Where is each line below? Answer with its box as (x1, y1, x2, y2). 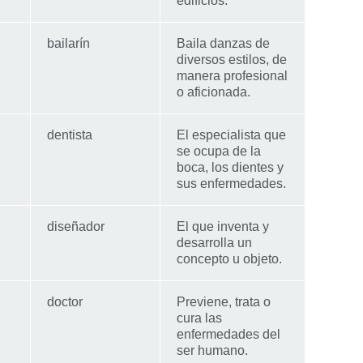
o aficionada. (177, 84, 250, 99)
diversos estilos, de (177, 52, 287, 66)
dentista (47, 127, 92, 142)
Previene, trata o (177, 294, 271, 309)
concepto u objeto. (177, 251, 282, 266)
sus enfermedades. (177, 176, 286, 190)
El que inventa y (177, 219, 269, 233)
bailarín (47, 36, 90, 50)
